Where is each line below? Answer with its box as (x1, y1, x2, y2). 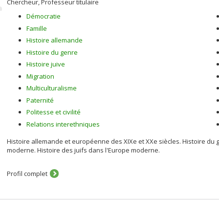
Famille (26, 23, 47, 33)
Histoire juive (26, 60, 65, 68)
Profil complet (7, 169, 47, 178)
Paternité (26, 95, 54, 105)
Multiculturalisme (26, 84, 77, 92)
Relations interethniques (26, 119, 100, 129)
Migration (26, 71, 54, 81)
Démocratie (26, 12, 61, 21)
